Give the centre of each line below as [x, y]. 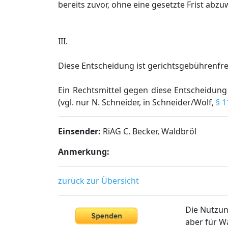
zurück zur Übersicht [98, 181]
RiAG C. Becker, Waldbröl [149, 131]
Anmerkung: [84, 152]
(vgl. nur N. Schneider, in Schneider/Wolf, [137, 102]
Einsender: [79, 131]
